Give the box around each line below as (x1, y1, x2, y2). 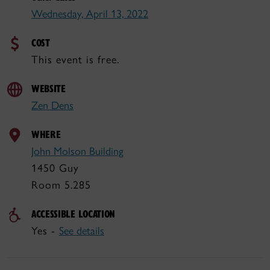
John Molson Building (31, 145, 124, 158)
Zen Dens (31, 99, 74, 112)
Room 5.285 (31, 178, 91, 192)
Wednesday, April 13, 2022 (31, 7, 148, 20)
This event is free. (31, 53, 119, 66)
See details (59, 224, 104, 237)
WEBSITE (31, 81, 66, 95)
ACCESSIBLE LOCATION (31, 207, 116, 221)
